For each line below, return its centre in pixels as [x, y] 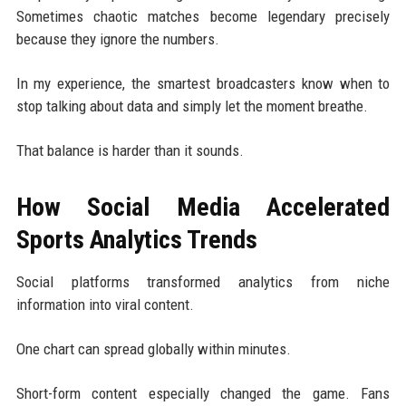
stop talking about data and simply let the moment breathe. [192, 106]
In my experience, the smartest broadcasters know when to [203, 83]
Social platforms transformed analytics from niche [203, 281]
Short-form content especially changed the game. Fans [203, 393]
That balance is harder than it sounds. [130, 150]
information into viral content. [105, 304]
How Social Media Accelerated [203, 207]
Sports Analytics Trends [136, 239]
